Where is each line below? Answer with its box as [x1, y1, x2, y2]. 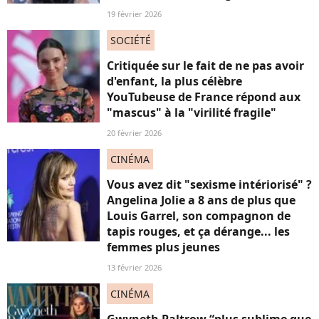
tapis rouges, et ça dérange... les [107, 224, 290, 239]
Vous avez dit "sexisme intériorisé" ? [107, 177, 312, 192]
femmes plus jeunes [107, 239, 220, 255]
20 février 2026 [107, 127, 162, 138]
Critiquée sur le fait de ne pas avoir [107, 58, 304, 73]
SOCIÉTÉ [110, 33, 151, 47]
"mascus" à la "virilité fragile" [107, 105, 276, 120]
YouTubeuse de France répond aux [107, 89, 300, 105]
